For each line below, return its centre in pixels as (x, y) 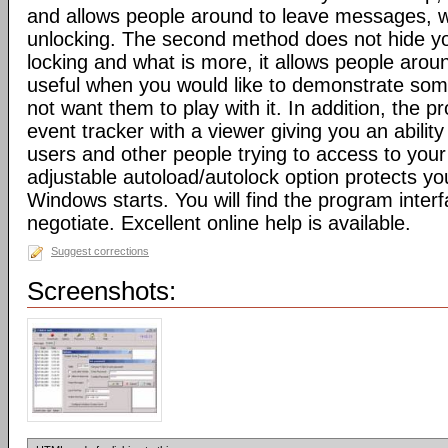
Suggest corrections (100, 251)
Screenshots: (101, 291)
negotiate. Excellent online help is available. (219, 223)
